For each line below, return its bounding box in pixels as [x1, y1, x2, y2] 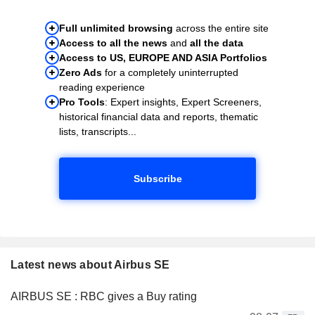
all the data [190, 37, 243, 49]
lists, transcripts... [59, 125, 136, 137]
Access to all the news [59, 37, 167, 49]
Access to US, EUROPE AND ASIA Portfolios [59, 51, 267, 63]
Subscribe [133, 172, 182, 184]
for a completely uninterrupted [102, 66, 238, 78]
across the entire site [173, 22, 269, 34]
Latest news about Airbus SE [11, 258, 170, 271]
